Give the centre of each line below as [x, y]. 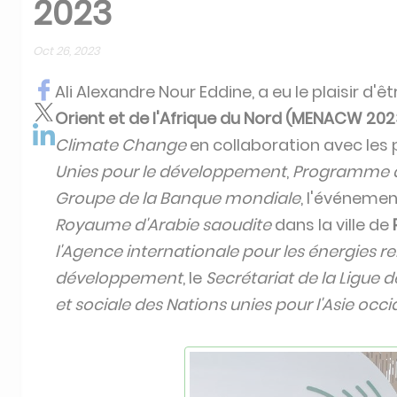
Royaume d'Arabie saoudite [163, 225]
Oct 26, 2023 [66, 51]
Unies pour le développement [171, 171]
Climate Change [121, 145]
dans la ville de [332, 225]
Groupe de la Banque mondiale [178, 198]
